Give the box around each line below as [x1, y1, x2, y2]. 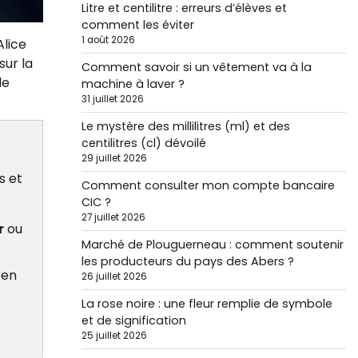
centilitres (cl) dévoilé [81, 135, 206, 151]
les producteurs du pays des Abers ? [81, 253, 294, 269]
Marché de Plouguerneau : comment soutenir [81, 237, 344, 253]
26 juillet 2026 [81, 270, 147, 283]
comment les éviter [81, 17, 194, 33]
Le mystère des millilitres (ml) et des [81, 118, 290, 134]
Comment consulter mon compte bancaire [81, 177, 335, 193]
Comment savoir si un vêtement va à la [81, 59, 312, 75]
